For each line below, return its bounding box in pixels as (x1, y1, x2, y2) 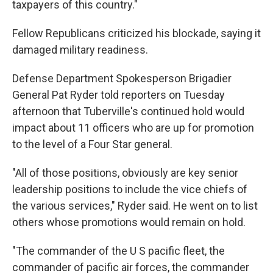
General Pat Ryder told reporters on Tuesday (12, 88, 225, 101)
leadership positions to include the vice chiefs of (12, 183, 247, 196)
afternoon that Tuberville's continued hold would (12, 105, 244, 118)
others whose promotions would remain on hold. (12, 216, 246, 229)
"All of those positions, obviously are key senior (12, 166, 238, 179)
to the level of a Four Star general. (12, 138, 172, 151)
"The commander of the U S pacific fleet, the (12, 244, 225, 257)
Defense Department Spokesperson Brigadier (12, 72, 232, 85)
